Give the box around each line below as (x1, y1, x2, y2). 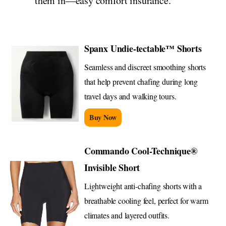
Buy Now (89, 112, 117, 123)
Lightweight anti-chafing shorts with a (84, 181, 202, 192)
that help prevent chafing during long (84, 76, 198, 87)
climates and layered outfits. (84, 210, 169, 221)
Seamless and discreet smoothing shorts (84, 62, 206, 73)
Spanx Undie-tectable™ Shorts (84, 42, 202, 55)
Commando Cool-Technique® (84, 144, 197, 158)
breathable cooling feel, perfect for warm (84, 195, 208, 206)
